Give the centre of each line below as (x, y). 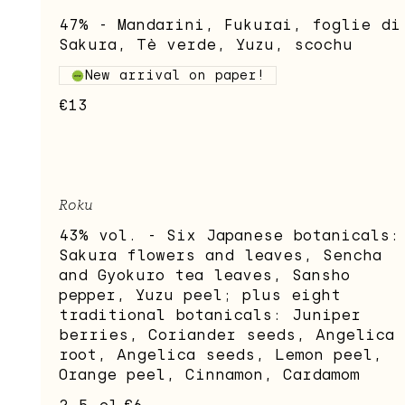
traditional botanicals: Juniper (210, 316)
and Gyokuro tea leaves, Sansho (204, 276)
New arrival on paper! (175, 76)
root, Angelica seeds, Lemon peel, (221, 355)
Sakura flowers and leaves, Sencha (220, 256)
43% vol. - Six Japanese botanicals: (229, 236)
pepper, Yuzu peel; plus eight (200, 296)
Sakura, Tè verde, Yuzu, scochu (206, 45)
